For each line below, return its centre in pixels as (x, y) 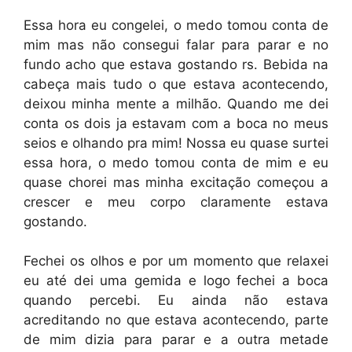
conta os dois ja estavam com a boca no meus (176, 123)
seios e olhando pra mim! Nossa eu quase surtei (176, 143)
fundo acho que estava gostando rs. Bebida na (176, 64)
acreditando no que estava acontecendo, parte (176, 320)
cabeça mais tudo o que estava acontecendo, (176, 84)
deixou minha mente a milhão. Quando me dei (176, 103)
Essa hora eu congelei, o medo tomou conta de (176, 25)
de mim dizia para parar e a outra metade (176, 339)
